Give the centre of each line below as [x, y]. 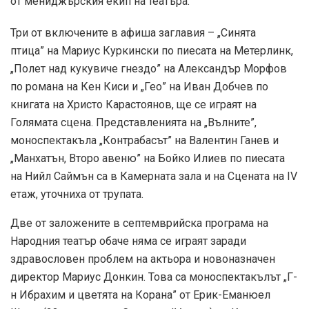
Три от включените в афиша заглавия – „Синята [133, 32]
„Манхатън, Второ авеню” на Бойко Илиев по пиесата [148, 158]
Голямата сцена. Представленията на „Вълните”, [133, 122]
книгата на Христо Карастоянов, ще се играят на [133, 104]
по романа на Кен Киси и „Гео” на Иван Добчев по [139, 86]
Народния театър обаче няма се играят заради [128, 241]
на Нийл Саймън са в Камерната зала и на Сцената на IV [154, 176]
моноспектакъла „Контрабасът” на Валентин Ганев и [144, 140]
